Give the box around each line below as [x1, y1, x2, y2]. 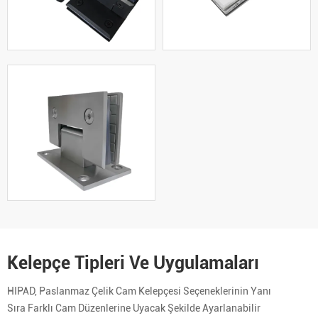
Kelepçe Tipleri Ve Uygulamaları [7, 252, 259, 273]
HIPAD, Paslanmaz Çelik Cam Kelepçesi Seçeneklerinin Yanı [7, 285, 271, 297]
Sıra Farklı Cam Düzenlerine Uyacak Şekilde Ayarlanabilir [7, 302, 261, 314]
